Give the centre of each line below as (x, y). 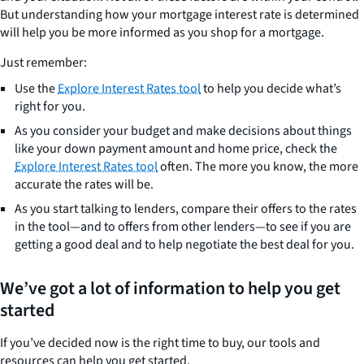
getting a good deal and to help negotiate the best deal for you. (184, 245)
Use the (36, 89)
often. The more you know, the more (258, 167)
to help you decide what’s (271, 89)
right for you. (50, 107)
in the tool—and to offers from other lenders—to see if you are (183, 227)
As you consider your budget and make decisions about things (183, 131)
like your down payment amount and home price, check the (176, 149)
